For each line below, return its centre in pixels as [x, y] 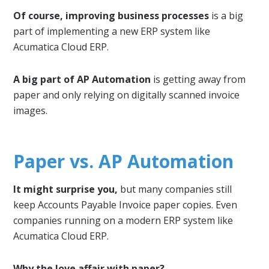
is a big [226, 15]
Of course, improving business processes [111, 15]
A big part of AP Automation [82, 79]
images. [31, 110]
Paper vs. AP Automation [124, 161]
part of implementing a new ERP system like [112, 31]
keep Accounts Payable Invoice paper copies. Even [125, 204]
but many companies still [175, 189]
